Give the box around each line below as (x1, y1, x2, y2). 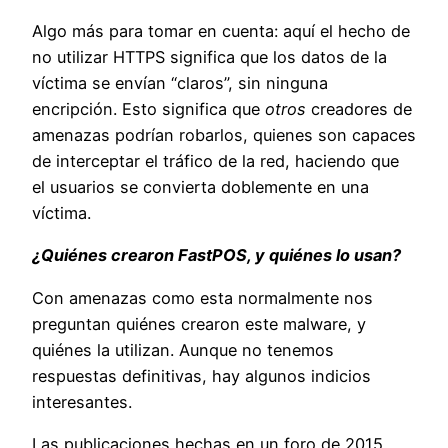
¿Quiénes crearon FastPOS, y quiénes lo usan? (32, 245, 401, 266)
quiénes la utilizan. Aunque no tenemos (32, 339, 334, 360)
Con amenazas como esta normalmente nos (32, 287, 373, 308)
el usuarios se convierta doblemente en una (32, 176, 369, 197)
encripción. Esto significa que (32, 98, 265, 119)
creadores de (311, 98, 412, 119)
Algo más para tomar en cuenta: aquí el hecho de (32, 20, 410, 41)
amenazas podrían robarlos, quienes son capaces (32, 124, 416, 145)
